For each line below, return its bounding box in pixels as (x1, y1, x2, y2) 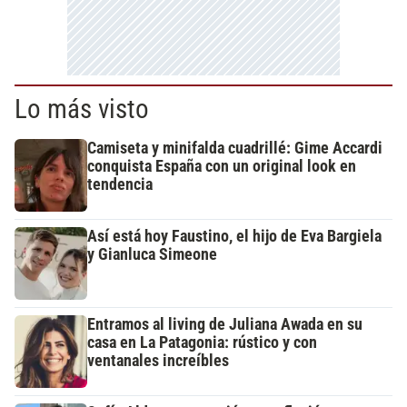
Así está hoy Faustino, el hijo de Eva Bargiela (87, 227, 382, 246)
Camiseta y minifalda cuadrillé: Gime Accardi (87, 139, 382, 158)
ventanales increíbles (87, 352, 229, 371)
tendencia (87, 175, 153, 194)
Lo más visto (15, 94, 149, 125)
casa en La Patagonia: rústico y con (87, 333, 317, 352)
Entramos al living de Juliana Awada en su (87, 315, 362, 334)
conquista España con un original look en (87, 157, 356, 176)
